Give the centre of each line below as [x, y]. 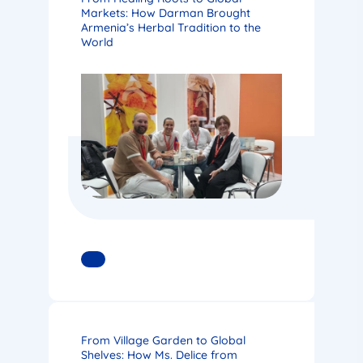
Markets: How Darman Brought [166, 13]
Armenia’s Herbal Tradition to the [171, 28]
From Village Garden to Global [163, 341]
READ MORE [132, 259]
